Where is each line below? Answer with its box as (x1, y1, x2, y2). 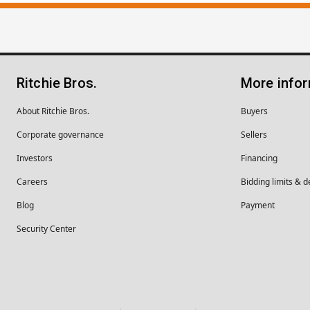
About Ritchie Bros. (17, 104, 89, 117)
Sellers (241, 128, 267, 140)
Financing (241, 152, 277, 164)
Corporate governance (17, 128, 104, 140)
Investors (17, 152, 53, 164)
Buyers (241, 104, 268, 117)
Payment (241, 199, 275, 211)
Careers (17, 175, 48, 188)
